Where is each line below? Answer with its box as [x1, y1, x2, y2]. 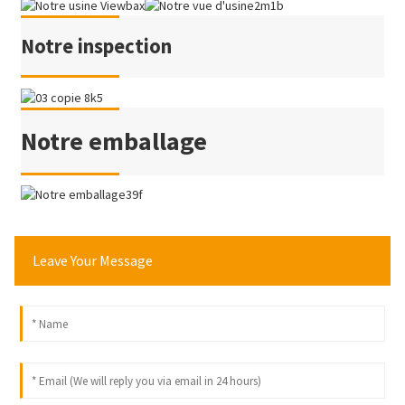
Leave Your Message [32, 251, 153, 270]
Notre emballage [20, 124, 207, 157]
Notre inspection [20, 33, 172, 60]
